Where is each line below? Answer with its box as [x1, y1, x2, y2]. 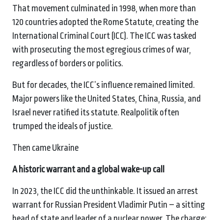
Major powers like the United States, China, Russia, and [12, 93, 201, 104]
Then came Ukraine [12, 142, 79, 153]
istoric [23, 164, 46, 174]
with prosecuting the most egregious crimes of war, [12, 44, 191, 55]
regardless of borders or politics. [12, 58, 123, 68]
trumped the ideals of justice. [12, 121, 113, 131]
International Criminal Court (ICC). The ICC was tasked [12, 30, 196, 41]
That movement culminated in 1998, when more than [12, 3, 196, 13]
